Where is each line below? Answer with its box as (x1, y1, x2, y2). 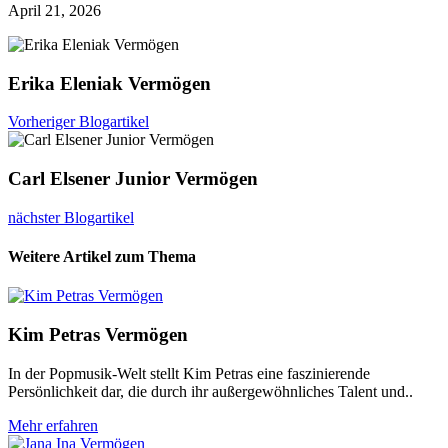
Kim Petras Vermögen (8, 323, 188, 345)
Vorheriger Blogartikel (8, 113, 149, 131)
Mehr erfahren (8, 416, 98, 434)
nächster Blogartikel (8, 208, 134, 226)
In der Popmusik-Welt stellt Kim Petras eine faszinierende (8, 364, 370, 382)
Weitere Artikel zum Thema (8, 247, 196, 265)
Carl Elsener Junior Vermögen (8, 168, 258, 189)
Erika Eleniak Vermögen (8, 72, 211, 94)
